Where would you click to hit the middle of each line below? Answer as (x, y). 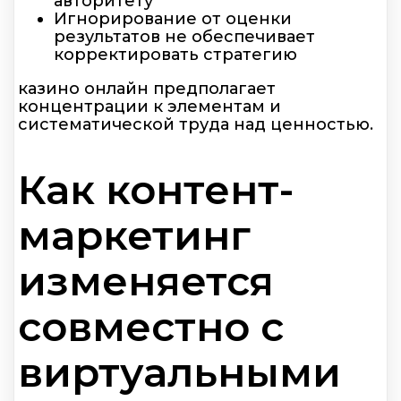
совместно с (151, 327)
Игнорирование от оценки (173, 18)
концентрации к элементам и (149, 106)
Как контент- (156, 190)
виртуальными (179, 372)
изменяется (146, 281)
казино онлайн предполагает (147, 88)
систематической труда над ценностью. (196, 124)
